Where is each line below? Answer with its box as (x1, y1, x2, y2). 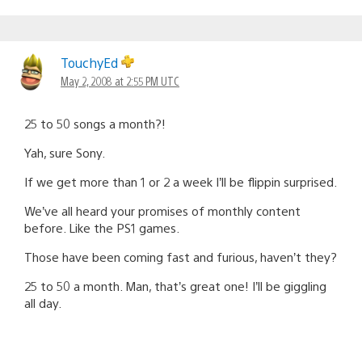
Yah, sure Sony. (24, 144, 105, 160)
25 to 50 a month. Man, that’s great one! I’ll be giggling (24, 277, 326, 293)
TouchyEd (61, 53, 121, 71)
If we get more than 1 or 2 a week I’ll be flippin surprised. (24, 173, 337, 189)
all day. (24, 294, 61, 310)
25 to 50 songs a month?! (24, 115, 166, 131)
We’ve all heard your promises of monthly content (24, 202, 301, 218)
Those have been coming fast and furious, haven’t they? (24, 248, 337, 264)
